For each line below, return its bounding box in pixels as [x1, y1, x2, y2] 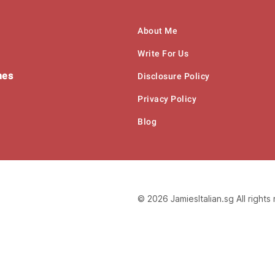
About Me [137, 25, 177, 36]
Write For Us [137, 48, 188, 58]
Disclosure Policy [137, 71, 210, 81]
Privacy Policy [137, 93, 196, 104]
